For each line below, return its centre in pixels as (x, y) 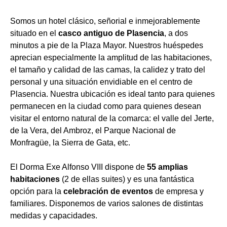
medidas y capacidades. (54, 215)
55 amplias (167, 167)
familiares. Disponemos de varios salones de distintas (107, 203)
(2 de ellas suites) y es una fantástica (127, 179)
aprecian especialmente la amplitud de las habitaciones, (111, 57)
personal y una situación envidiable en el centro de (101, 82)
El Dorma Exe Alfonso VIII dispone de (79, 167)
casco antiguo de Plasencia (111, 33)
